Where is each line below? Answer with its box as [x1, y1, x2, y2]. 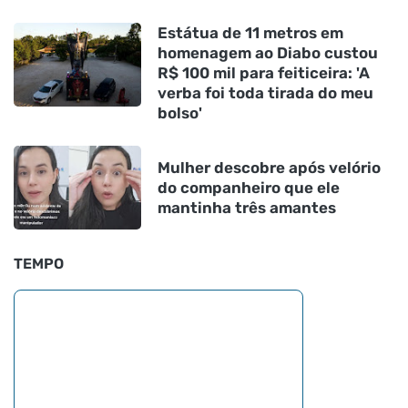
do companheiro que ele [158, 178, 340, 197]
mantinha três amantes [158, 198, 336, 217]
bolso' [158, 103, 202, 122]
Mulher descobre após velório [158, 158, 381, 177]
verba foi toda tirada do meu [158, 83, 373, 102]
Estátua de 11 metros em [158, 23, 343, 42]
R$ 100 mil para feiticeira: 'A [158, 63, 370, 82]
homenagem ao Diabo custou [158, 43, 378, 62]
